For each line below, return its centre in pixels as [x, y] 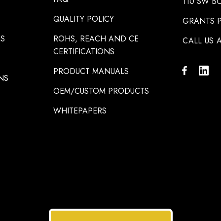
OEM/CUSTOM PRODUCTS [101, 91]
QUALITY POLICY [83, 19]
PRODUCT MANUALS [91, 72]
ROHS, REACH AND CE [96, 39]
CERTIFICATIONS [84, 52]
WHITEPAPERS [80, 111]
